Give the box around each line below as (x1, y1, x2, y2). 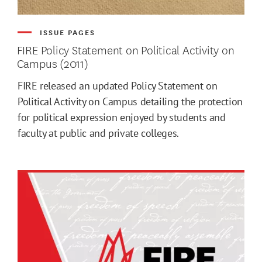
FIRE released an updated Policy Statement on (18, 78, 218, 92)
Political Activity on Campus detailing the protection (18, 94, 243, 108)
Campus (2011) (16, 54, 88, 71)
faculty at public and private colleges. (18, 126, 179, 140)
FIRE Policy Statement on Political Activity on (16, 40, 235, 58)
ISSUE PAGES (40, 26, 96, 37)
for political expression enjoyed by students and (18, 110, 226, 124)
